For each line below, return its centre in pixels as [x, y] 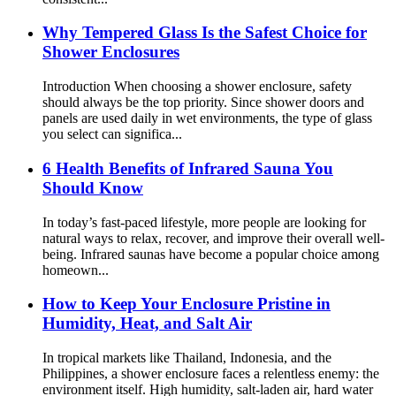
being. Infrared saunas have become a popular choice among [211, 254]
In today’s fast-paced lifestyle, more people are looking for [204, 222]
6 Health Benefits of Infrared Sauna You [188, 168]
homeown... [76, 270]
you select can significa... [112, 134]
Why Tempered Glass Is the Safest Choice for [205, 33]
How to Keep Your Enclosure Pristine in [187, 304]
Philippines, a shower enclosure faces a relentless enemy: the [211, 373]
